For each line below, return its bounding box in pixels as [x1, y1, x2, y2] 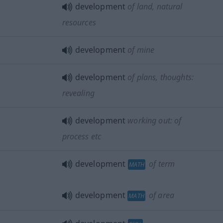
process [62, 130, 89, 142]
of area [146, 189, 174, 201]
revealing [62, 87, 95, 99]
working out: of [127, 114, 182, 126]
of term [147, 158, 175, 169]
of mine [127, 44, 155, 55]
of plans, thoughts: [127, 71, 194, 83]
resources [62, 16, 96, 28]
